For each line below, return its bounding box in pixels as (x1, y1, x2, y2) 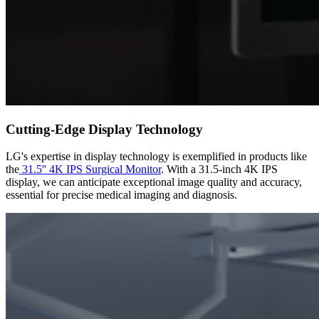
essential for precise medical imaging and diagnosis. (6, 189, 240, 202)
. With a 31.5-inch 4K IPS (161, 163, 278, 176)
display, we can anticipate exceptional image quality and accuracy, (6, 176, 302, 189)
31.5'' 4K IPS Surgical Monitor (19, 163, 161, 176)
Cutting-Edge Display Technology (6, 121, 203, 137)
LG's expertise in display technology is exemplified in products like (6, 150, 307, 163)
